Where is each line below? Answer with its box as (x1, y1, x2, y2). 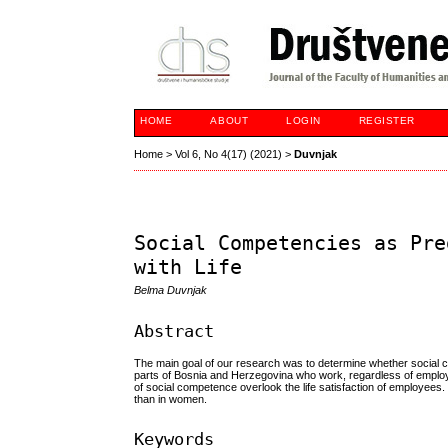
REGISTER (358, 115, 415, 126)
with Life (134, 255, 243, 280)
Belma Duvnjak (134, 284, 208, 297)
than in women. (134, 392, 208, 405)
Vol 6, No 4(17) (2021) (175, 148, 283, 161)
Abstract (134, 320, 215, 341)
